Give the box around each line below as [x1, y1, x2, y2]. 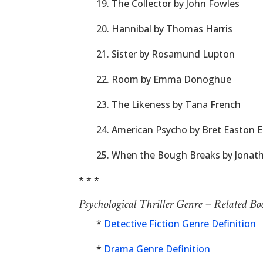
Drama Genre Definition [104, 242, 211, 255]
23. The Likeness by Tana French [96, 98, 241, 111]
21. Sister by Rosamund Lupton [96, 48, 235, 60]
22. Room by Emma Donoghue [96, 73, 232, 86]
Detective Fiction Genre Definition [104, 217, 257, 230]
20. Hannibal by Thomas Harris [96, 22, 233, 35]
